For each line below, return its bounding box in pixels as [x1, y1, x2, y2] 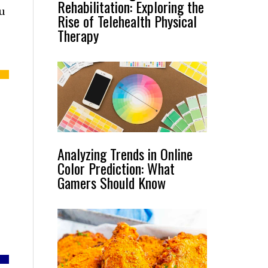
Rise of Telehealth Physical [57, 10, 197, 32]
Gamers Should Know [57, 172, 166, 194]
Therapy [57, 25, 99, 46]
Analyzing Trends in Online [57, 143, 193, 165]
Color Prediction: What [57, 157, 175, 179]
